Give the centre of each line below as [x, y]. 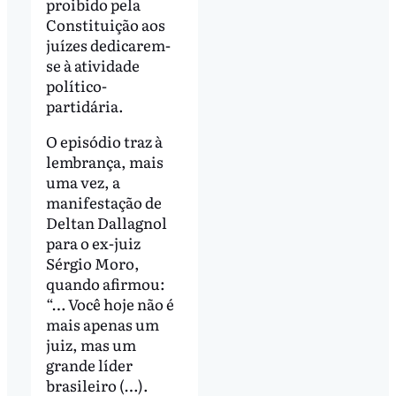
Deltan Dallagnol [106, 223]
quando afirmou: [105, 284]
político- [76, 86]
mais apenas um [102, 324]
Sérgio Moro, [92, 263]
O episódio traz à [104, 141]
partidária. [86, 106]
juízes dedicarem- [108, 45]
